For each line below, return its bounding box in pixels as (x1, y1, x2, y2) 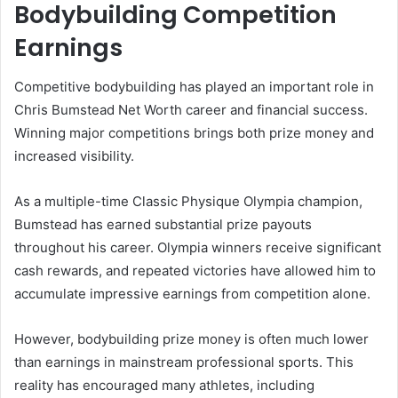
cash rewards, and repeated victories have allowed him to (14, 262, 376, 280)
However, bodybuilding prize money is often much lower (14, 330, 369, 348)
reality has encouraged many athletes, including (14, 377, 314, 394)
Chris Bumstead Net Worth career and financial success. (14, 101, 368, 119)
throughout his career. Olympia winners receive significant (14, 239, 381, 257)
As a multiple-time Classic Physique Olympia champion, (14, 193, 362, 211)
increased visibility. (14, 147, 134, 165)
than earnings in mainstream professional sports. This (14, 354, 354, 371)
